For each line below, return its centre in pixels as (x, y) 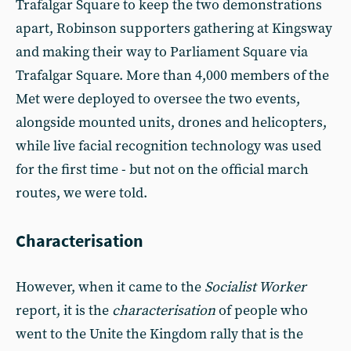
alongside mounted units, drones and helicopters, (171, 122)
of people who (262, 310)
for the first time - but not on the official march (162, 169)
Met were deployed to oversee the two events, (158, 99)
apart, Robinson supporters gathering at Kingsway (174, 28)
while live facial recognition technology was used (168, 146)
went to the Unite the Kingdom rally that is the (159, 334)
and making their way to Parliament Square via (162, 52)
